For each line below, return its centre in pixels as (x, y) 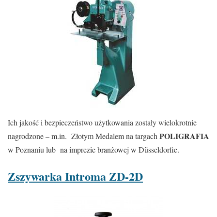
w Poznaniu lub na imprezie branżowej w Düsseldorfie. (93, 149)
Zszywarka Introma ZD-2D (75, 176)
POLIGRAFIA (183, 136)
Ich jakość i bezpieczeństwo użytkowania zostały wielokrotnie (102, 122)
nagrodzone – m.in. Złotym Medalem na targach (83, 136)
